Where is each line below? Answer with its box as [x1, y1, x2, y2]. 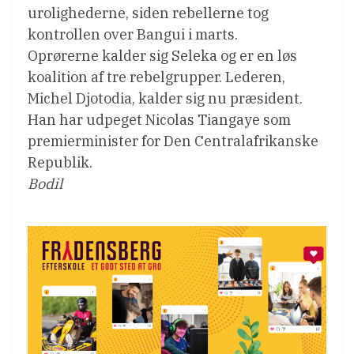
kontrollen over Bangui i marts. [28, 24, 238, 43]
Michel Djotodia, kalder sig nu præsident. [28, 88, 303, 107]
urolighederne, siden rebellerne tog [28, 3, 269, 22]
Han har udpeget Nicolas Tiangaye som [28, 110, 291, 129]
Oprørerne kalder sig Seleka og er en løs [28, 46, 297, 65]
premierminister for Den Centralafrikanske [28, 131, 318, 150]
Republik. [28, 153, 92, 171]
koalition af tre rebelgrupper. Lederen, [28, 67, 285, 86]
